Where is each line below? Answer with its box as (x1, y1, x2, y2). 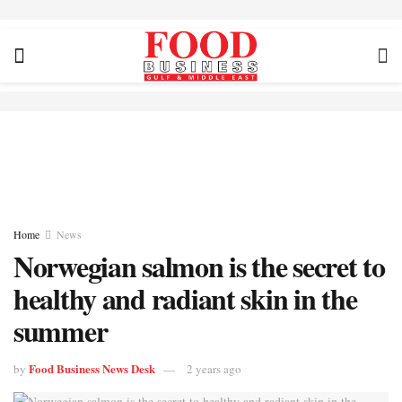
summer (13, 310, 108, 352)
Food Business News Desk (29, 359, 155, 377)
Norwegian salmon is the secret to (13, 245, 385, 287)
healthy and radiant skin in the (13, 277, 357, 319)
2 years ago (187, 360, 241, 377)
